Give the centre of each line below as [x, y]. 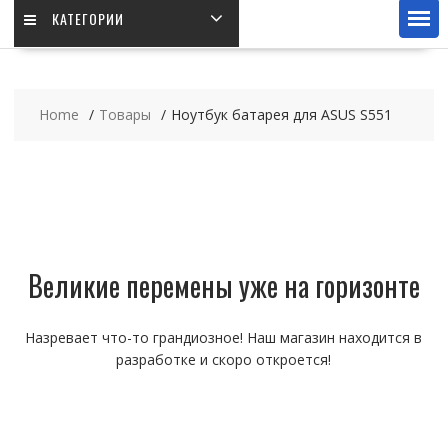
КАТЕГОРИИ [87, 18]
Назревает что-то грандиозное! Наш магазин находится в [224, 337]
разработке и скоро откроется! [224, 359]
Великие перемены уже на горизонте [223, 285]
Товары [124, 114]
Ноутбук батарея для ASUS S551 [281, 114]
